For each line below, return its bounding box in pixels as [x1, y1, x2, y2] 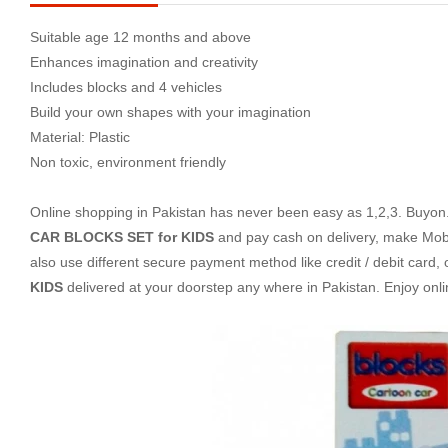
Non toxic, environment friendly [30, 154, 226, 170]
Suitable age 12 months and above [30, 29, 251, 45]
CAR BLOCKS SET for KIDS [30, 229, 214, 245]
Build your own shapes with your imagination [30, 104, 311, 120]
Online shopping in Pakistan [30, 204, 206, 220]
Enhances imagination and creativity [30, 54, 258, 70]
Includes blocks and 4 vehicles [30, 79, 222, 95]
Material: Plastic [30, 129, 130, 145]
